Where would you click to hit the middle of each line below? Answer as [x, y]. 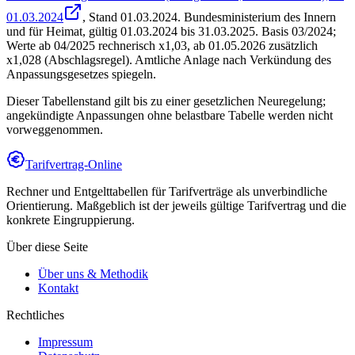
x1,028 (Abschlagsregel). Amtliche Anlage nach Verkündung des [169, 60]
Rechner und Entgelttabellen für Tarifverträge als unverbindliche [167, 192]
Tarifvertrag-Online [74, 165]
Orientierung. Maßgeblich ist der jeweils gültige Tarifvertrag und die [176, 206]
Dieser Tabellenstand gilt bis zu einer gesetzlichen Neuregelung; [166, 101]
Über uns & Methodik [93, 274]
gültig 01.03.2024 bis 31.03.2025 [172, 32]
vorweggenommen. [55, 130]
